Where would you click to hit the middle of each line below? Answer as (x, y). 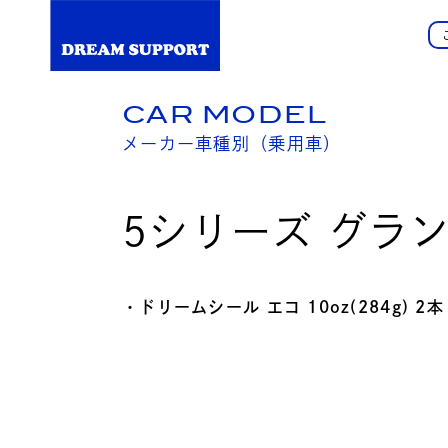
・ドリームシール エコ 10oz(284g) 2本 (283, 306)
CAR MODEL (225, 114)
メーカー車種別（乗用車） (232, 143)
